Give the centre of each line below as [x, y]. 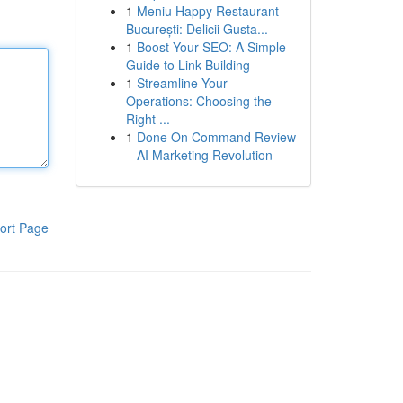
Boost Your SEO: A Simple [211, 47]
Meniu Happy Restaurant [207, 11]
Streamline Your [182, 83]
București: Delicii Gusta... [197, 29]
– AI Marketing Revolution [199, 155]
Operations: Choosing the [198, 101]
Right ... [148, 119]
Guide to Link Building [188, 65]
